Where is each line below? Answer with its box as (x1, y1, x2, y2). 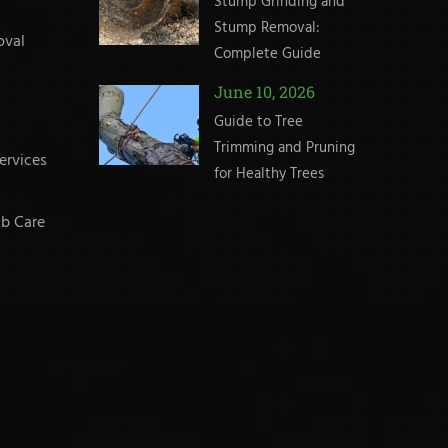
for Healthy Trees (213, 162, 324, 187)
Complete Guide (213, 42, 321, 67)
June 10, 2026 (213, 81, 315, 103)
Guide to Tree (213, 110, 303, 135)
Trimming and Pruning (213, 136, 355, 161)
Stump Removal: (213, 16, 320, 41)
